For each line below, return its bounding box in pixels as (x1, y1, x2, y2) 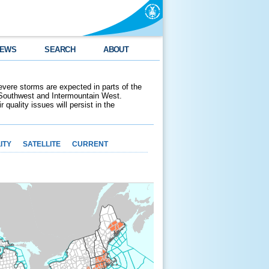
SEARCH (44, 45, 76, 54)
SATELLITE (23, 140, 61, 148)
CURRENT (72, 140, 108, 148)
